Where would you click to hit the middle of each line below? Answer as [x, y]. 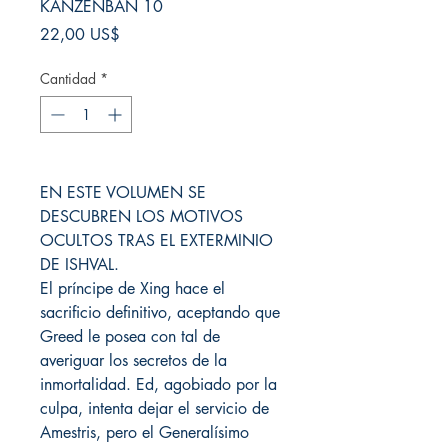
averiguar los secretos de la [133, 360]
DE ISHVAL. [79, 264]
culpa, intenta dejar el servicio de [154, 408]
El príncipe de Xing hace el [132, 288]
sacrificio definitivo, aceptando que [160, 312]
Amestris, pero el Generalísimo [144, 432]
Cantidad [68, 78]
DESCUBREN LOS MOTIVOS [141, 216]
